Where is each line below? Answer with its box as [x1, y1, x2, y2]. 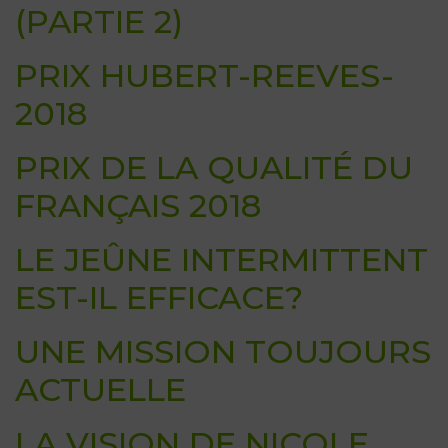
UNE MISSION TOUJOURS [15, 332, 431, 372]
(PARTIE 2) [15, 2, 183, 42]
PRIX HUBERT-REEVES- [15, 56, 394, 96]
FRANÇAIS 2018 [15, 186, 261, 226]
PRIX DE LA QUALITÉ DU [15, 148, 413, 188]
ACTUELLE [15, 370, 186, 410]
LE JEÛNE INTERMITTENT [15, 240, 428, 280]
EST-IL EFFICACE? [15, 278, 303, 318]
